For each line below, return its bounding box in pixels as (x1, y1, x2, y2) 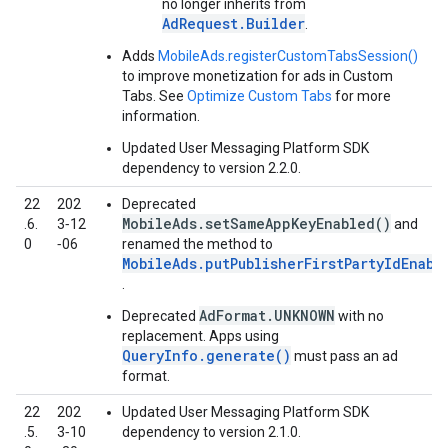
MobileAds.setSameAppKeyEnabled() (122, 214, 391, 233)
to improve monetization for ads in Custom (122, 68, 393, 84)
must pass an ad (291, 348, 398, 364)
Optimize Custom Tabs (187, 88, 332, 104)
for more (332, 88, 391, 104)
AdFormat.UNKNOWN (199, 306, 335, 325)
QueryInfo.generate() (122, 346, 291, 365)
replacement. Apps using (122, 328, 279, 344)
